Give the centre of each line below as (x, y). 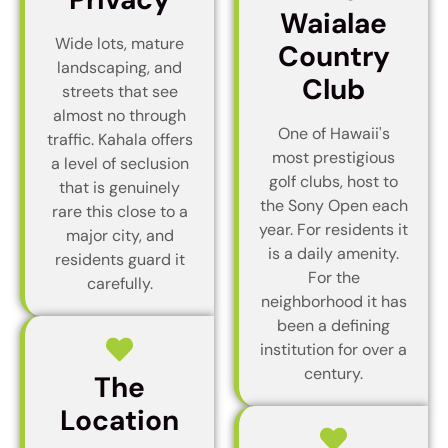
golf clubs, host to (333, 181)
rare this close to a (119, 211)
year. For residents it (333, 229)
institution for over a (333, 349)
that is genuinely (119, 187)
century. (333, 373)
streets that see (119, 91)
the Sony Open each (333, 205)
